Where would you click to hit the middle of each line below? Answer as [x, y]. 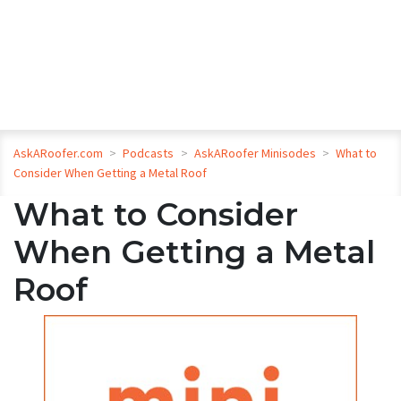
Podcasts [150, 154]
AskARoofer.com [58, 154]
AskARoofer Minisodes [256, 154]
